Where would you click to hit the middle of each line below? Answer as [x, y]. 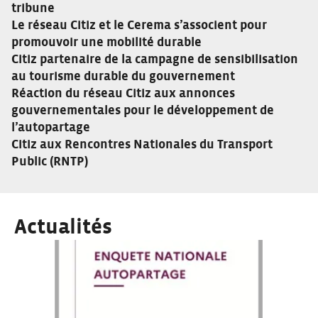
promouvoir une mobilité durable [106, 43]
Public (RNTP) [50, 162]
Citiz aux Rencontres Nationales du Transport [142, 145]
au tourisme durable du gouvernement [123, 77]
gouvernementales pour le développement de [143, 111]
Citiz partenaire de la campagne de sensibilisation [155, 60]
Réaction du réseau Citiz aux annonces [123, 94]
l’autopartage [51, 128]
